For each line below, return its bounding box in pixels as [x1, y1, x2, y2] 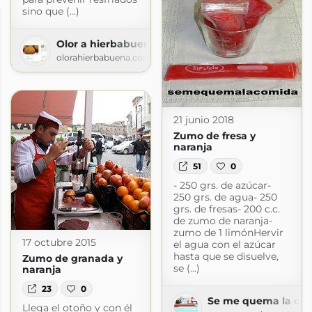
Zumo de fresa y [173, 130, 256, 143]
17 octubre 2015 [22, 236, 96, 249]
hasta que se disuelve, [173, 249, 279, 263]
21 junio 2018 [173, 114, 234, 127]
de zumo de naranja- [173, 214, 272, 227]
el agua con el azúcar [173, 237, 276, 251]
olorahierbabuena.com [56, 52, 152, 63]
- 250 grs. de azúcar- [173, 178, 271, 192]
